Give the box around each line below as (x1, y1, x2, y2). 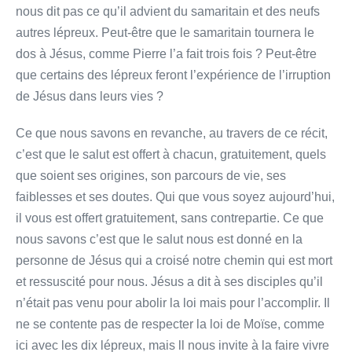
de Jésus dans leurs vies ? (16, 89, 163, 103)
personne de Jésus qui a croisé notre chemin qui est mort (16, 253, 332, 267)
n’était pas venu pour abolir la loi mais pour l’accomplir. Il (16, 295, 330, 310)
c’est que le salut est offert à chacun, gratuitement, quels (16, 147, 326, 161)
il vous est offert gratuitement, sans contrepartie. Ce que (16, 211, 324, 225)
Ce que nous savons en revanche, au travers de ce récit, (16, 126, 328, 140)
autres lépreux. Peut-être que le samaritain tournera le (16, 25, 314, 39)
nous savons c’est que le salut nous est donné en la (16, 232, 302, 246)
